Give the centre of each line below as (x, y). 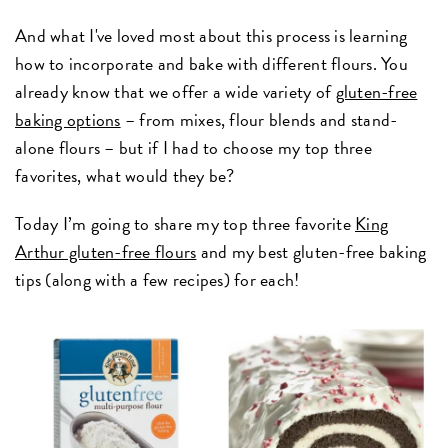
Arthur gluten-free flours (106, 251)
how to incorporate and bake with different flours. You (211, 63)
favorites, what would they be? (125, 175)
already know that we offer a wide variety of (175, 91)
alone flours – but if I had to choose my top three (193, 147)
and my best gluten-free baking (311, 251)
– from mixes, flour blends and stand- (259, 119)
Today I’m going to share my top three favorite (185, 223)
